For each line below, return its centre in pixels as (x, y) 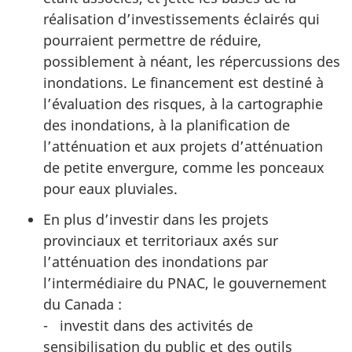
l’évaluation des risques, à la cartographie (183, 104)
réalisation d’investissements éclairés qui (181, 19)
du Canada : (82, 304)
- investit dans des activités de (148, 325)
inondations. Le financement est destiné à (183, 83)
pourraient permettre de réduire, (152, 40)
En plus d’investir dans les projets (156, 219)
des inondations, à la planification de (167, 125)
